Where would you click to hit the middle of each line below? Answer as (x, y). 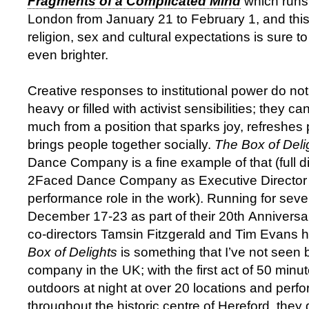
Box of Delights (72, 252)
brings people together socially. (121, 145)
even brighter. (68, 55)
